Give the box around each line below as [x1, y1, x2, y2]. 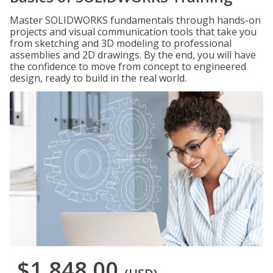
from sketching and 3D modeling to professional [10, 37, 232, 50]
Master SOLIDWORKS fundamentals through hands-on [10, 13, 261, 27]
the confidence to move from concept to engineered [10, 60, 246, 73]
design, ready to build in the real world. [10, 71, 186, 85]
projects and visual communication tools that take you [10, 25, 257, 38]
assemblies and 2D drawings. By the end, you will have [10, 48, 256, 62]
